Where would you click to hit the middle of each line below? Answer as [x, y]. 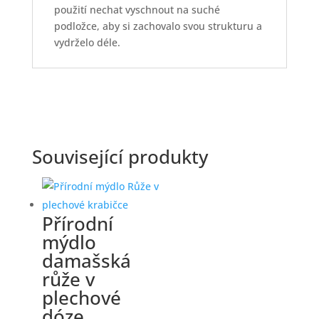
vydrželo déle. [87, 42]
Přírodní [77, 224]
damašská [86, 261]
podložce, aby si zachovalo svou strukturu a [158, 26]
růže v [68, 279]
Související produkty [120, 157]
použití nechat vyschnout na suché [137, 10]
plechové [81, 298]
